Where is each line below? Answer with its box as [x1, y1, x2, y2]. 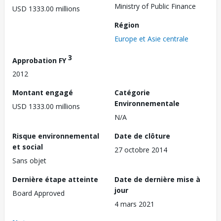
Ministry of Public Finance [114, 1, 196, 11]
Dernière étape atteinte [12, 175, 98, 184]
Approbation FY [12, 55, 68, 65]
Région [114, 20, 139, 30]
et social [12, 142, 43, 152]
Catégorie [114, 88, 150, 98]
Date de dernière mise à [114, 175, 200, 184]
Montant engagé [12, 88, 73, 98]
